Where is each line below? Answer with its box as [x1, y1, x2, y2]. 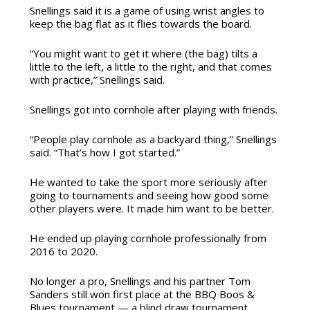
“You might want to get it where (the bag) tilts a [29, 46, 257, 61]
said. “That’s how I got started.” [29, 145, 180, 160]
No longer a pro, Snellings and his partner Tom [29, 274, 250, 289]
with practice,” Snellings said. [29, 73, 165, 87]
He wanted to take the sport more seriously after [29, 175, 268, 190]
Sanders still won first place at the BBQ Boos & [29, 287, 255, 302]
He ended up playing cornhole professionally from [29, 231, 266, 246]
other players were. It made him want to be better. [29, 201, 274, 216]
